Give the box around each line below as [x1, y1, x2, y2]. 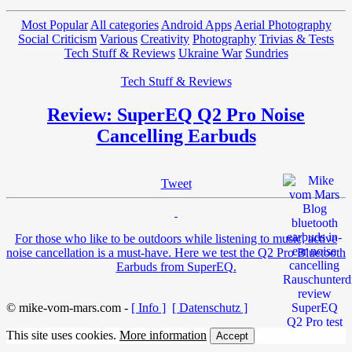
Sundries [244, 46, 288, 60]
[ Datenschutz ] [172, 300, 247, 314]
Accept [216, 329, 248, 342]
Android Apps [160, 17, 232, 31]
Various [100, 31, 137, 46]
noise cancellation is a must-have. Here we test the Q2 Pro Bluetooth [6, 245, 346, 259]
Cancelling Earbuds [96, 125, 256, 146]
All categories [90, 17, 159, 31]
